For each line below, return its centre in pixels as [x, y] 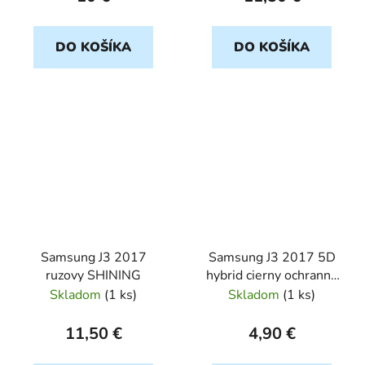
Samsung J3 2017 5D [272, 258]
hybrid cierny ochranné [272, 276]
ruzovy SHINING [93, 276]
